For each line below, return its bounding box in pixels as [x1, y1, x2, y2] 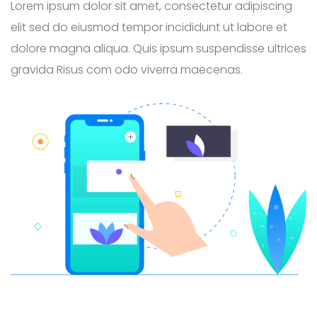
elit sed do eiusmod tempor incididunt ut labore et [11, 19, 287, 36]
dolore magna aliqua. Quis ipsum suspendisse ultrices [11, 40, 306, 57]
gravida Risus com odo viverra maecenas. [11, 62, 243, 79]
